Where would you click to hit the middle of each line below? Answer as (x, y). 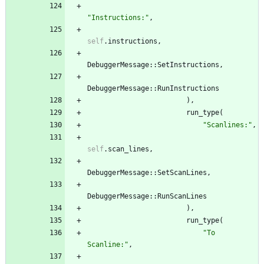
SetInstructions (188, 65)
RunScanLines (182, 197)
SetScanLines (182, 173)
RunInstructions (188, 89)
